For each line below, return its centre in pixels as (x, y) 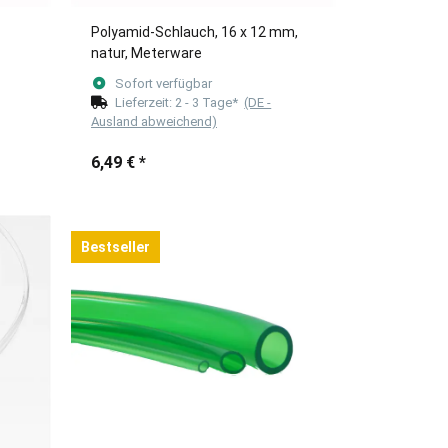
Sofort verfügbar (164, 83)
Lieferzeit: (145, 102)
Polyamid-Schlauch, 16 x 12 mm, (194, 31)
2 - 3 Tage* (210, 102)
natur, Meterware (146, 52)
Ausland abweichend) (154, 121)
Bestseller (115, 246)
